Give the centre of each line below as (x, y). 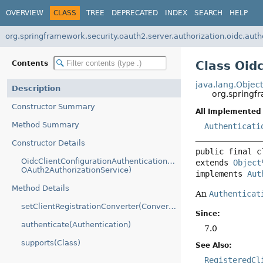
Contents (31, 63)
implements (222, 174)
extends (215, 163)
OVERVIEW (25, 13)
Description (36, 88)
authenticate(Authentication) (76, 225)
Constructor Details (48, 143)
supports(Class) (51, 243)
